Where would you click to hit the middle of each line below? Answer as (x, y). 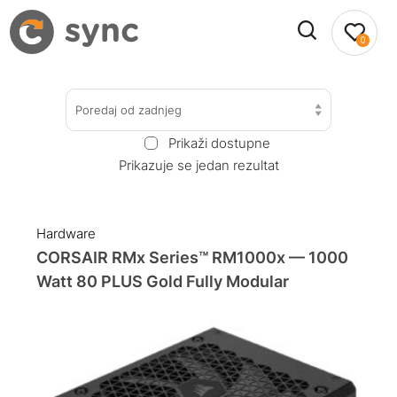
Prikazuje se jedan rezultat (198, 165)
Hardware (66, 234)
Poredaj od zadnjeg (128, 109)
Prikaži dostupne (219, 143)
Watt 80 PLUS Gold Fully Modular (163, 282)
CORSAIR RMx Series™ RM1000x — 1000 (193, 258)
